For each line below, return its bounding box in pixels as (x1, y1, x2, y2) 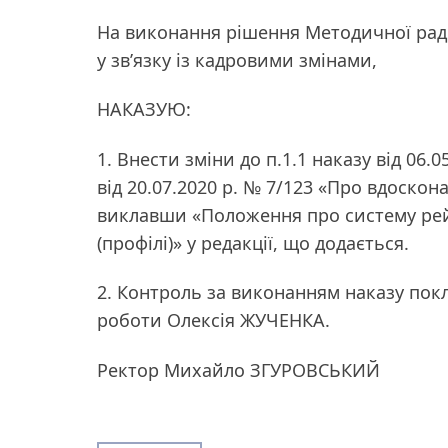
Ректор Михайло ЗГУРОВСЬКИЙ (97, 357, 380, 382)
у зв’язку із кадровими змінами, (97, 47, 377, 72)
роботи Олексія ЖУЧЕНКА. (97, 308, 330, 333)
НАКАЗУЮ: (97, 97, 191, 122)
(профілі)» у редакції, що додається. (97, 230, 409, 255)
